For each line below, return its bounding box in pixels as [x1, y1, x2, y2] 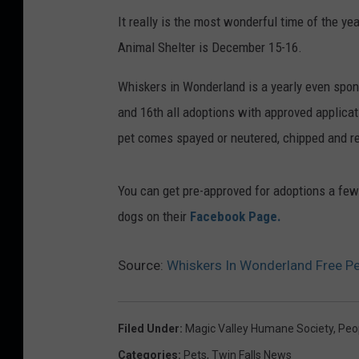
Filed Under [118, 322, 179, 335]
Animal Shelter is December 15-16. [118, 39, 302, 55]
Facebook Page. [190, 208, 281, 224]
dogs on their [118, 208, 190, 224]
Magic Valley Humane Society [185, 322, 333, 335]
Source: [118, 257, 167, 273]
